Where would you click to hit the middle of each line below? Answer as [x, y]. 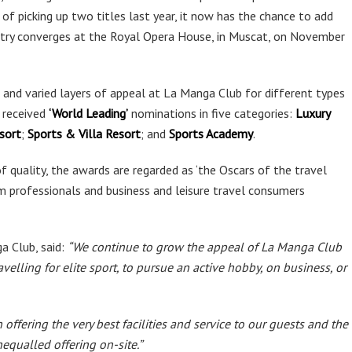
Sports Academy [211, 134]
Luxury [313, 113]
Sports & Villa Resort [84, 134]
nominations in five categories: [212, 113]
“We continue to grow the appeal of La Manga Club [205, 247]
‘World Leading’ [88, 113]
